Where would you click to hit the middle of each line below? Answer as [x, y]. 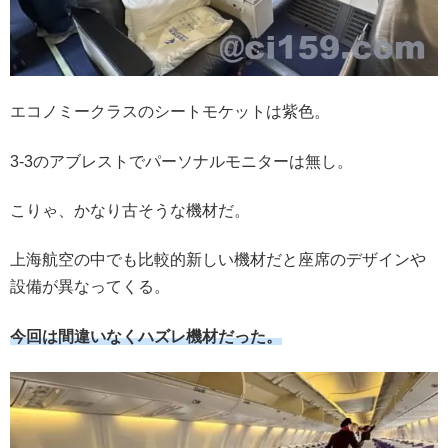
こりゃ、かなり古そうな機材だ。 [130, 211]
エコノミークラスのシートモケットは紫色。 [170, 112]
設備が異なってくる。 [90, 287]
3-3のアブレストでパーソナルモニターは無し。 [181, 161]
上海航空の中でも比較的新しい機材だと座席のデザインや [218, 260]
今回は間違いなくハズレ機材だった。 [146, 336]
